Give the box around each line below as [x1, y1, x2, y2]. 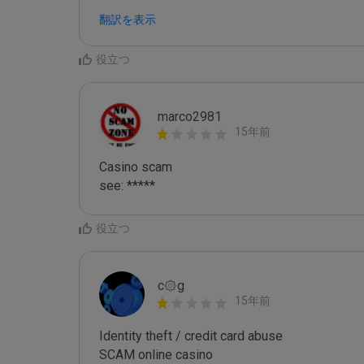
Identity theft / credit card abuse [99, 328, 283, 344]
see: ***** [99, 178, 155, 193]
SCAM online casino [99, 347, 213, 362]
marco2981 [158, 109, 222, 124]
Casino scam [99, 159, 172, 175]
